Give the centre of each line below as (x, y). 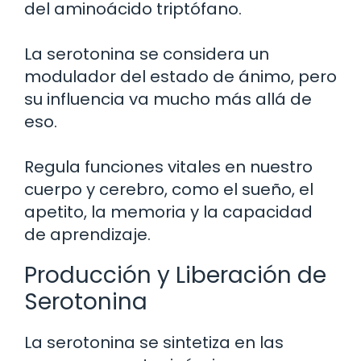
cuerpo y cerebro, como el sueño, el (169, 190)
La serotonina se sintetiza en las (154, 343)
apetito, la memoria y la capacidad (168, 212)
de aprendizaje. (87, 235)
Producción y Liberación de (175, 276)
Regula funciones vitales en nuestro (168, 167)
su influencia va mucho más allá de (168, 100)
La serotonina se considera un (147, 54)
